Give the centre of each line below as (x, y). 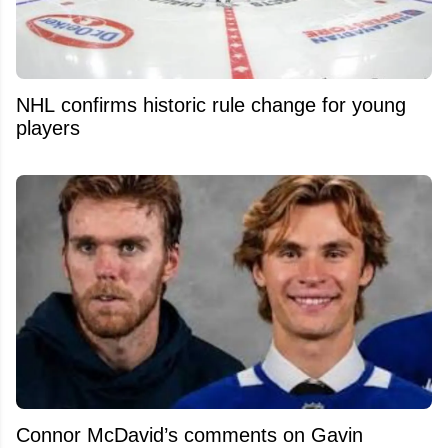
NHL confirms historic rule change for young (211, 104)
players (48, 127)
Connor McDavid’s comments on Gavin (189, 434)
